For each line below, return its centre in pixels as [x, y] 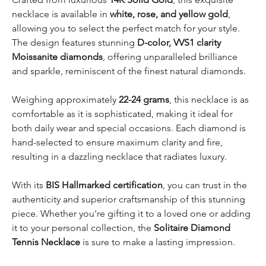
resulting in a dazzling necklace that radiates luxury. [119, 156]
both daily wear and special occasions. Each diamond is [129, 128]
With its [29, 185]
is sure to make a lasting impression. [158, 242]
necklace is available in [61, 14]
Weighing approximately [65, 99]
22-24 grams [144, 99]
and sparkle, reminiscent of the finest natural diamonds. [129, 71]
